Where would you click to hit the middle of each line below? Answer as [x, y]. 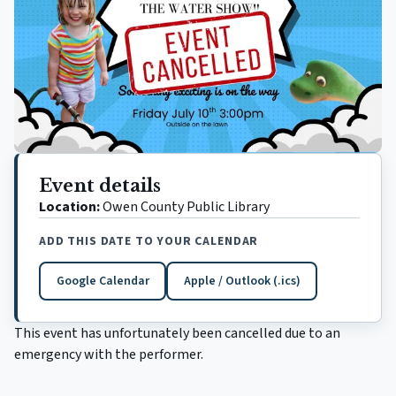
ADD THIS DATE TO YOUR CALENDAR [149, 241]
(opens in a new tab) [158, 286]
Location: [69, 206]
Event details [100, 185]
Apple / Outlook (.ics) [242, 281]
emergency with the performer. [109, 354]
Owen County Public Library [186, 206]
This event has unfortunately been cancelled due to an [177, 333]
